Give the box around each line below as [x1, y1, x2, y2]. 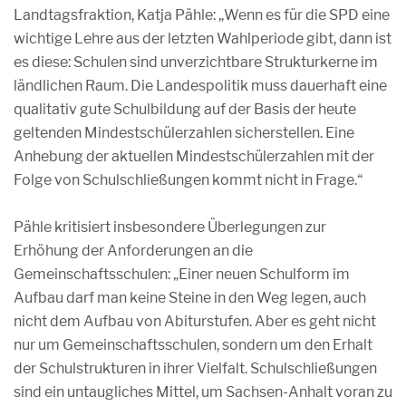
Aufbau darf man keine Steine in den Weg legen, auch [14, 289, 366, 306]
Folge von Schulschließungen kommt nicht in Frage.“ [14, 171, 362, 188]
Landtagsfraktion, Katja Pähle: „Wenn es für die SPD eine [14, 6, 390, 24]
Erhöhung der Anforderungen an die [14, 242, 253, 259]
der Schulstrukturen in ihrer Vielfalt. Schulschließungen [14, 360, 377, 377]
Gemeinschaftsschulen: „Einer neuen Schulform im [14, 266, 350, 283]
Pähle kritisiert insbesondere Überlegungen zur [14, 218, 326, 236]
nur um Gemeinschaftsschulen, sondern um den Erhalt [14, 336, 372, 353]
